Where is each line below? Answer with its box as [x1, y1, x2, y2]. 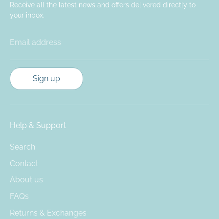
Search [10, 142, 35, 152]
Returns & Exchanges [10, 208, 87, 218]
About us [10, 175, 43, 185]
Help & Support [10, 121, 66, 131]
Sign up [33, 74, 60, 84]
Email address [10, 37, 61, 47]
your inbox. [10, 11, 44, 19]
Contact [10, 158, 38, 168]
